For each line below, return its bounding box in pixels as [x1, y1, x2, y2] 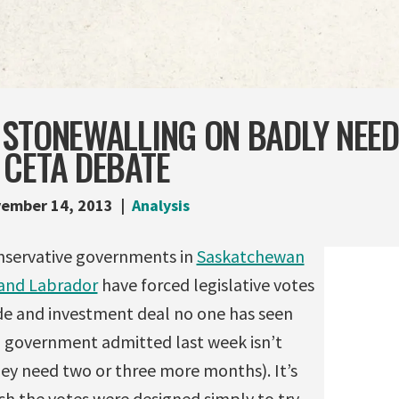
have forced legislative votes [97, 273, 314, 296]
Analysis [131, 194, 190, 216]
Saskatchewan [196, 244, 305, 267]
